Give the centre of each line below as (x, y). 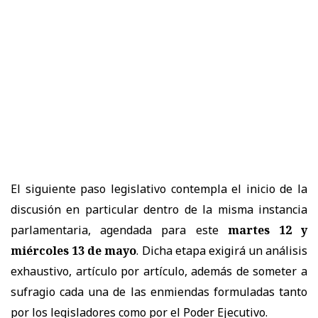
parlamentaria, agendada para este (119, 230)
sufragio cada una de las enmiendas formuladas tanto (159, 291)
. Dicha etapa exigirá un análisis (222, 250)
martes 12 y (268, 230)
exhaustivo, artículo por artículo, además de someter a (159, 271)
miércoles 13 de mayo (74, 250)
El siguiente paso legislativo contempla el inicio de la (159, 188)
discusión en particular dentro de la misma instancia (159, 209)
